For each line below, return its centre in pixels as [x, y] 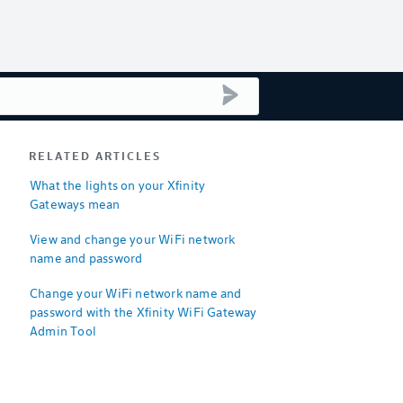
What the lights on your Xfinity [118, 185]
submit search [278, 91]
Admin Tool [63, 331]
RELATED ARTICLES [95, 156]
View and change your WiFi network [133, 239]
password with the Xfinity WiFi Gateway [143, 312]
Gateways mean [75, 204]
